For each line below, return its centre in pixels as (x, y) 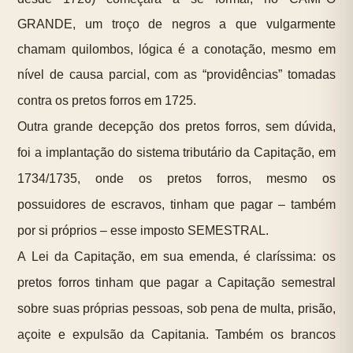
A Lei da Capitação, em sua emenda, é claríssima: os (176, 257)
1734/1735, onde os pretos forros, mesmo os (176, 179)
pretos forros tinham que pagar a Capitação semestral (176, 283)
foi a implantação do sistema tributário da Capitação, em (176, 153)
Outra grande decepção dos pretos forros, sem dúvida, (176, 127)
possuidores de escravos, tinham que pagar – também (176, 205)
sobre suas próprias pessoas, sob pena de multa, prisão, (176, 309)
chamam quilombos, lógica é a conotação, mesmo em (176, 50)
